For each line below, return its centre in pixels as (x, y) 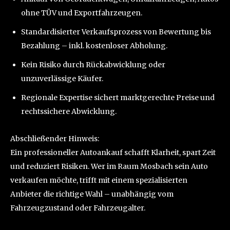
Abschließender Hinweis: (55, 139)
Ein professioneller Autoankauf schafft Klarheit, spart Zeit (113, 153)
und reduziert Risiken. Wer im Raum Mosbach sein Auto (109, 167)
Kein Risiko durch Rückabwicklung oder (93, 65)
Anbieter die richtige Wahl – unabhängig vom (92, 194)
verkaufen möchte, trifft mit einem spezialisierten (99, 180)
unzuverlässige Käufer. (62, 79)
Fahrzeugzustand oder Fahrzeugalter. (78, 208)
